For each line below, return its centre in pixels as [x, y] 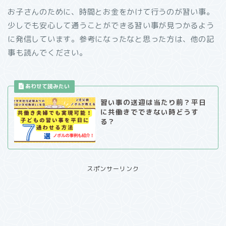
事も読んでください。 [47, 52]
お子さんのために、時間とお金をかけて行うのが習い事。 [111, 12]
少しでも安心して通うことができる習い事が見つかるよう [111, 25]
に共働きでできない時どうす [149, 111]
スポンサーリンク [113, 169]
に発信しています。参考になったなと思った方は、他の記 [111, 39]
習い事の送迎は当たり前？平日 [153, 102]
